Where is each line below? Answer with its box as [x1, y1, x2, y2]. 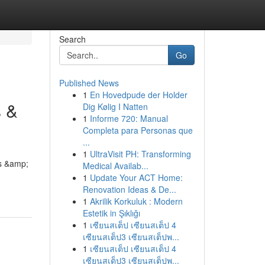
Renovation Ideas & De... [82, 183, 176, 195]
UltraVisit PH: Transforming [89, 148, 191, 160]
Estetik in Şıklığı [82, 207, 140, 219]
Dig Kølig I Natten [82, 101, 148, 112]
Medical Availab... [82, 160, 148, 172]
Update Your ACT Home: [89, 172, 183, 183]
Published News [59, 77, 119, 89]
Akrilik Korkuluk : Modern [89, 195, 183, 207]
